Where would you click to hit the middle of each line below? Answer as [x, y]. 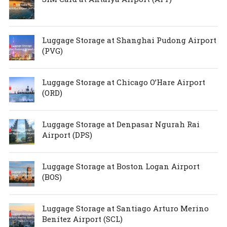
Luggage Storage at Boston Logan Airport [121, 166]
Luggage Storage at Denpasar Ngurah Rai [121, 124]
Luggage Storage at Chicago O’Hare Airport [123, 82]
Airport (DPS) [67, 135]
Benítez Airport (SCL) [82, 219]
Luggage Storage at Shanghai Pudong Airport [129, 40]
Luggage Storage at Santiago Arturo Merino [125, 208]
